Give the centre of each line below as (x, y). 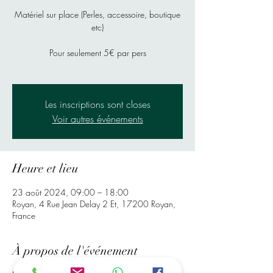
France (24, 216)
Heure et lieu (45, 169)
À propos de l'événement (75, 251)
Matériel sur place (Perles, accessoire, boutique (97, 15)
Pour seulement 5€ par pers (97, 53)
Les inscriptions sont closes (97, 105)
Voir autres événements (97, 119)
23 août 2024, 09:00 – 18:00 (70, 193)
